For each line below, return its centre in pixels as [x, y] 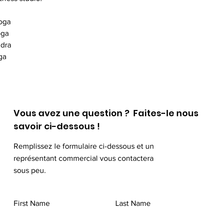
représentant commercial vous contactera [84, 158]
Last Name [133, 203]
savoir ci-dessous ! [57, 126]
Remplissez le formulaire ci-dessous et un [84, 146]
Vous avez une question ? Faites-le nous [106, 113]
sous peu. [30, 170]
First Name [32, 203]
